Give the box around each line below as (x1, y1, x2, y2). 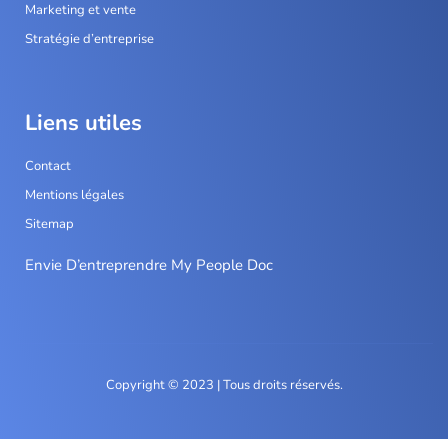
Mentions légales (25, 186, 124, 205)
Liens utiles (25, 108, 142, 139)
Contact (25, 157, 71, 176)
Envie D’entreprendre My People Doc (25, 255, 273, 276)
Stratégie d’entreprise (25, 30, 154, 49)
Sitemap (25, 215, 74, 234)
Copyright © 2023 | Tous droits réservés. (105, 375, 343, 394)
